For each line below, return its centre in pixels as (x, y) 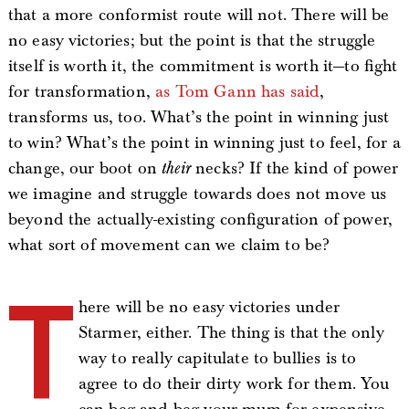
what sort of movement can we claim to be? (169, 246)
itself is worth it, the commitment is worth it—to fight (203, 67)
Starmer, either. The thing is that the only (231, 333)
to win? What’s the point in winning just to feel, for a (204, 143)
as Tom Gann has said (238, 92)
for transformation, (82, 92)
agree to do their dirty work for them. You (234, 384)
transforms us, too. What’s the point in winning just (199, 118)
